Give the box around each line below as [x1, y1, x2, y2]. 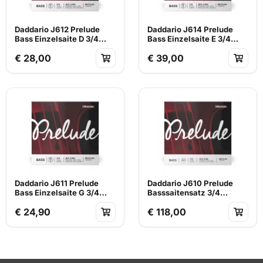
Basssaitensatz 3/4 [147, 187, 220, 197]
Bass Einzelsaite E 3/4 [147, 33, 231, 43]
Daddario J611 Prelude [15, 178, 99, 188]
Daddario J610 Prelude [147, 178, 233, 188]
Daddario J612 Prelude [15, 24, 100, 34]
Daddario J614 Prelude [147, 24, 233, 34]
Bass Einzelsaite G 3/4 [15, 187, 99, 197]
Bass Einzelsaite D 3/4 [15, 33, 99, 43]
